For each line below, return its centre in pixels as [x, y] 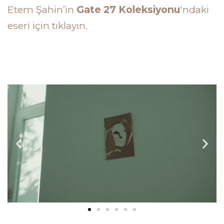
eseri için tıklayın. [47, 26]
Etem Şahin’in [42, 10]
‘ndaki [194, 10]
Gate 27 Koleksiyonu [128, 10]
